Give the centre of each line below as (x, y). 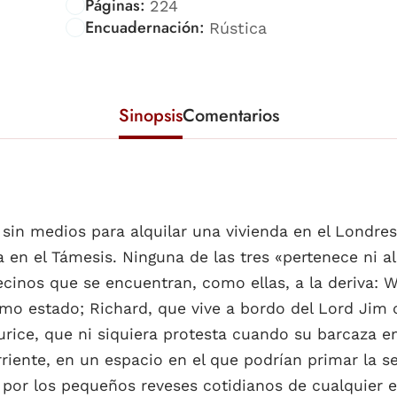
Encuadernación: (145, 27)
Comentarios (230, 115)
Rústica (237, 27)
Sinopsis (150, 115)
